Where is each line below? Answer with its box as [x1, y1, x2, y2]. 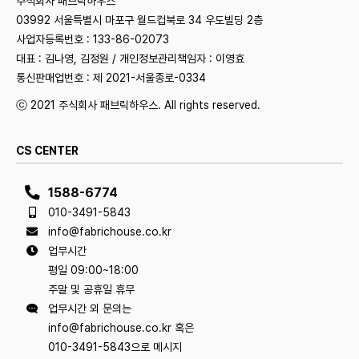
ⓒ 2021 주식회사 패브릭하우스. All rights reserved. [16, 98, 260, 111]
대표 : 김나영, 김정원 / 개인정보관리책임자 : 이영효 [16, 51, 244, 65]
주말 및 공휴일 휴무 [48, 282, 135, 296]
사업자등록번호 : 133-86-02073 [16, 32, 169, 46]
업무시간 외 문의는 [48, 301, 131, 315]
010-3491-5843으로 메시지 [48, 340, 182, 353]
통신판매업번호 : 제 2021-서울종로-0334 [16, 71, 206, 84]
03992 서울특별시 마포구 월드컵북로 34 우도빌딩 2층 [16, 13, 263, 26]
